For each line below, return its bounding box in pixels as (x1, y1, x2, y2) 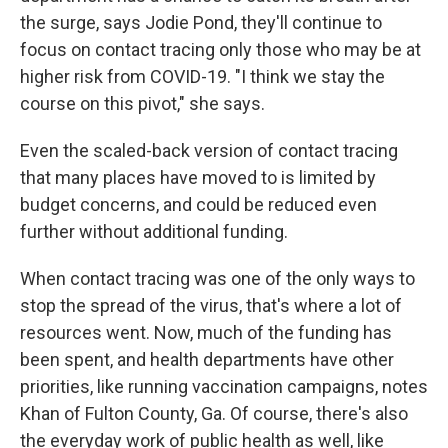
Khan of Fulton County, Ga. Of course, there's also (20, 403, 408, 424)
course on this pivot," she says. (20, 93, 265, 114)
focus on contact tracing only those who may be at (20, 39, 421, 60)
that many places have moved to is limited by (20, 167, 376, 188)
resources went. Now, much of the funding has (20, 322, 392, 343)
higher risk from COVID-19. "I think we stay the (20, 66, 385, 87)
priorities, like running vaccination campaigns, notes (20, 376, 428, 397)
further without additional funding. (20, 221, 288, 242)
